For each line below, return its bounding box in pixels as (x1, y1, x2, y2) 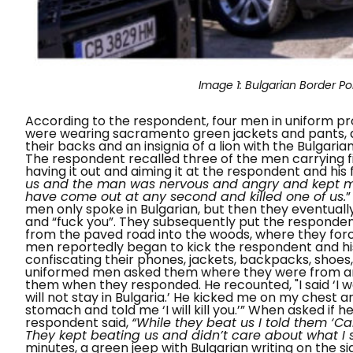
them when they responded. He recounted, (25, 275, 292, 294)
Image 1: (198, 76, 245, 93)
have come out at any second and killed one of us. (25, 187, 346, 206)
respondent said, (25, 313, 132, 332)
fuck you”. (57, 212, 116, 231)
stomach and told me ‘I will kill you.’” (25, 300, 245, 319)
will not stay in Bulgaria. (25, 288, 167, 307)
